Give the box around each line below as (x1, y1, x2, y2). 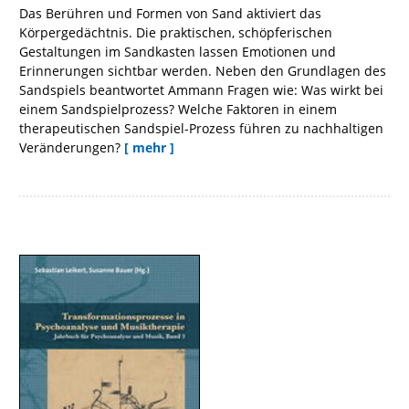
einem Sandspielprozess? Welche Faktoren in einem (19, 100, 337, 118)
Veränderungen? (19, 138, 121, 156)
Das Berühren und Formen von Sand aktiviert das (19, 4, 321, 22)
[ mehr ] (124, 138, 174, 156)
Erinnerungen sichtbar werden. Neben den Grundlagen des (19, 61, 386, 79)
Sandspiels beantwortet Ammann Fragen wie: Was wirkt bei (19, 80, 383, 99)
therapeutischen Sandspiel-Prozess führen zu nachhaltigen (19, 119, 383, 137)
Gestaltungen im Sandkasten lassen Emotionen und (19, 42, 336, 60)
